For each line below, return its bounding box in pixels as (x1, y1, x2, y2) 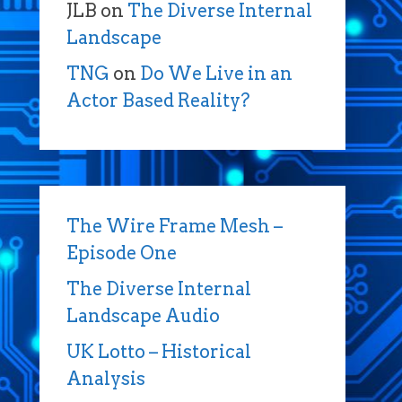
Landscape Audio (66, 305, 220, 327)
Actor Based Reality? (66, 90, 250, 111)
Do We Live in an (139, 63, 293, 84)
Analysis (66, 368, 145, 389)
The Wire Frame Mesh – (66, 215, 283, 237)
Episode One (66, 242, 177, 264)
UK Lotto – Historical (66, 341, 251, 363)
